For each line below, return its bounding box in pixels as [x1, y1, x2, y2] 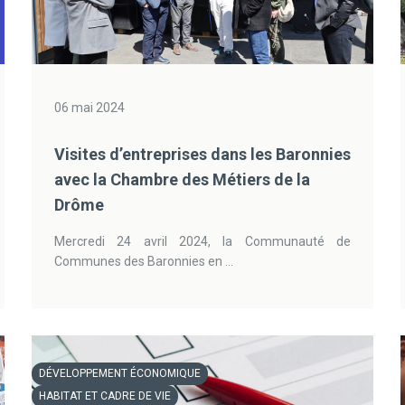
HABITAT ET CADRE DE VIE [38, 390, 171, 402]
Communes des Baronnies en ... [53, 254, 233, 268]
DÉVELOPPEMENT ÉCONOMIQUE [38, 367, 201, 380]
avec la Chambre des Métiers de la [53, 170, 310, 189]
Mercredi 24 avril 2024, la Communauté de [53, 234, 352, 249]
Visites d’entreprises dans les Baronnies [53, 145, 351, 164]
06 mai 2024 [53, 100, 125, 115]
